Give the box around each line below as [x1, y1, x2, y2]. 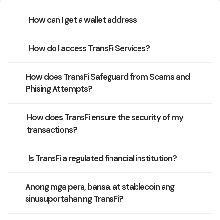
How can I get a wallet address [28, 14, 137, 25]
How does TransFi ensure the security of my [27, 112, 184, 123]
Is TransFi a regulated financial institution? [28, 153, 177, 164]
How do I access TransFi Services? [28, 43, 150, 54]
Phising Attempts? [26, 83, 93, 94]
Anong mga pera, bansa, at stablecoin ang [25, 181, 174, 192]
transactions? [27, 124, 78, 135]
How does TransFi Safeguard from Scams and [26, 71, 190, 82]
